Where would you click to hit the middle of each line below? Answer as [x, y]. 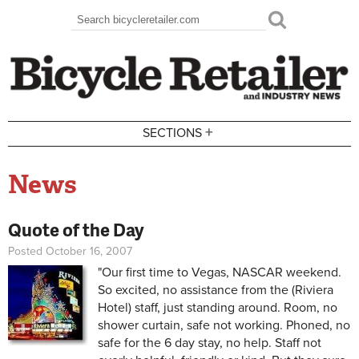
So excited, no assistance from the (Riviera [216, 290]
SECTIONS [173, 133]
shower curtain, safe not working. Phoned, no [224, 325]
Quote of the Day [76, 229]
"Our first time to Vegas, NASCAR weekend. [220, 272]
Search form [121, 31]
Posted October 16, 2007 [70, 251]
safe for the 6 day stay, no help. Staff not [210, 343]
